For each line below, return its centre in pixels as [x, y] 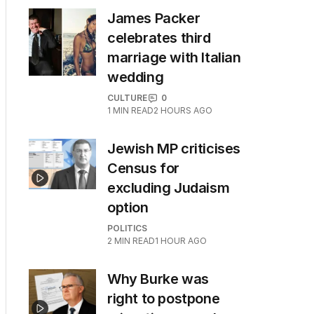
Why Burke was [158, 279]
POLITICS [127, 228]
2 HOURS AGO [183, 110]
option [128, 207]
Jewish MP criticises [174, 149]
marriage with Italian [174, 57]
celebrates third [159, 38]
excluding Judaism [169, 188]
